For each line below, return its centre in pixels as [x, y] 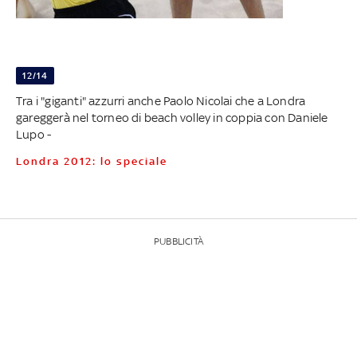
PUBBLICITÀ [178, 241]
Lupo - [33, 134]
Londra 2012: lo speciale [95, 161]
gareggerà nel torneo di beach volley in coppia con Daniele [172, 117]
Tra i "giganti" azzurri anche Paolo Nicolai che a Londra [161, 100]
